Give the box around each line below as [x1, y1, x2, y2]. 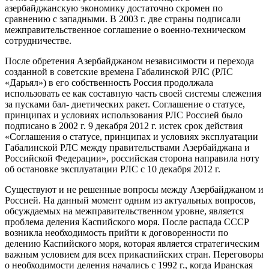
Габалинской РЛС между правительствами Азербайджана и [5, 142, 250, 153]
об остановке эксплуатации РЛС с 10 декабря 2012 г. [5, 163, 220, 174]
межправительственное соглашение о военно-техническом [5, 24, 246, 35]
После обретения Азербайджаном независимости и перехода [5, 55, 254, 66]
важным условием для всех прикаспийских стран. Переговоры [5, 249, 264, 259]
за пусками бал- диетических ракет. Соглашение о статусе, [5, 98, 245, 109]
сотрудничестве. [5, 35, 71, 46]
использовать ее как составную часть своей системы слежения [5, 88, 261, 98]
